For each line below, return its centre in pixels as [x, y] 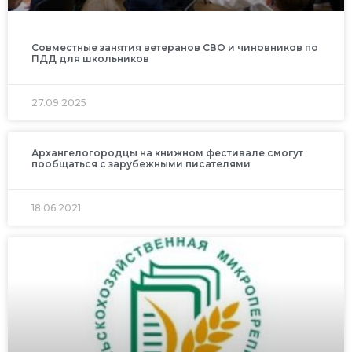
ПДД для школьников [90, 59]
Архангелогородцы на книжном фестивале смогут [167, 153]
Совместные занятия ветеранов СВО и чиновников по [175, 48]
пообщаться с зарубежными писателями [141, 164]
